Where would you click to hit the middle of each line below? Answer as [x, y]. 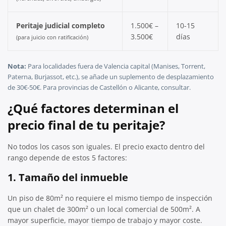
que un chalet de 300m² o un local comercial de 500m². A [104, 209]
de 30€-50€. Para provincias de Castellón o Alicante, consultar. [99, 88]
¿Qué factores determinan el [93, 108]
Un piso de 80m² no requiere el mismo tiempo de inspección [110, 198]
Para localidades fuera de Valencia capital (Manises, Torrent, [116, 66]
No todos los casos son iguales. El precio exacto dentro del [106, 146]
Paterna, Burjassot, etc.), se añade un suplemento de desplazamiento [111, 77]
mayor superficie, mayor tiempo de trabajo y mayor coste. [105, 220]
